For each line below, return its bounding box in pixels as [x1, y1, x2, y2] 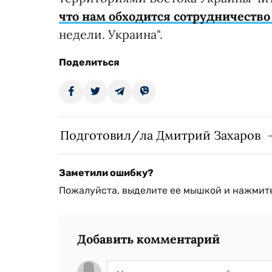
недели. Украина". [59, 27, 163, 42]
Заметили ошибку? [59, 167, 154, 179]
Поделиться [59, 56, 120, 69]
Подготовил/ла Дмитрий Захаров [60, 127, 260, 143]
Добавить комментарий [77, 231, 220, 247]
